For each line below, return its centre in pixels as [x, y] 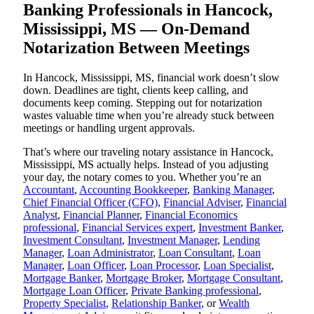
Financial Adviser [202, 203]
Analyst [40, 215]
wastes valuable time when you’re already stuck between [149, 116]
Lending [241, 240]
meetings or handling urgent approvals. [109, 128]
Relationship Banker [156, 303]
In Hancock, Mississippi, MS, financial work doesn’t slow [151, 78]
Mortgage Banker [62, 278]
